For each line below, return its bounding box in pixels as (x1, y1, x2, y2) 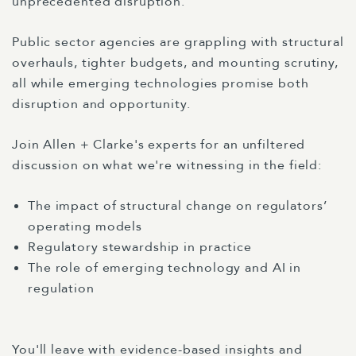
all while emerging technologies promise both (12, 75, 309, 92)
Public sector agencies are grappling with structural (12, 33, 344, 51)
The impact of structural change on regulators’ (28, 197, 327, 215)
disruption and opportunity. (12, 95, 191, 113)
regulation (28, 280, 95, 297)
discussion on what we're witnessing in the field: (12, 157, 323, 174)
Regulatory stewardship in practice (28, 238, 252, 256)
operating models (28, 218, 143, 235)
